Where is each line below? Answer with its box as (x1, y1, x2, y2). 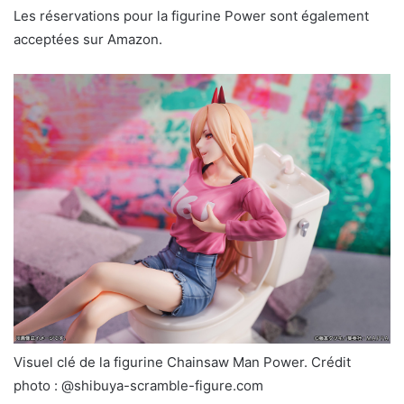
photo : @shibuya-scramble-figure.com (14, 376, 263, 394)
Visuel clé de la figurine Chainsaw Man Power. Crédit (14, 353, 351, 371)
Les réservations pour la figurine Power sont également (14, 7, 369, 25)
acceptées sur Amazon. (14, 31, 162, 49)
